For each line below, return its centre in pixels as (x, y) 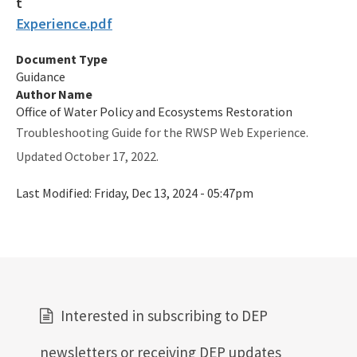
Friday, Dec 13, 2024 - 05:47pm (174, 192)
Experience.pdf (64, 23)
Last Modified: (55, 192)
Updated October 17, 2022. (87, 156)
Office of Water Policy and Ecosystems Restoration (154, 111)
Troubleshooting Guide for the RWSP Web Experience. (162, 132)
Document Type (62, 59)
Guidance (41, 76)
